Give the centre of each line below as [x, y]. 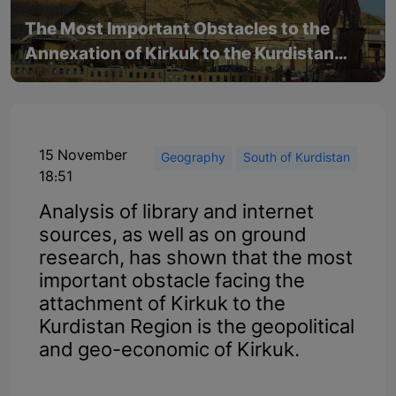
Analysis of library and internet [176, 213]
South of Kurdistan [297, 158]
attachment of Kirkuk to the [162, 305]
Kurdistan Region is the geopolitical [197, 328]
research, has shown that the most [196, 259]
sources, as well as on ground [173, 236]
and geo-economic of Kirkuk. [169, 351]
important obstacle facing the [172, 282]
